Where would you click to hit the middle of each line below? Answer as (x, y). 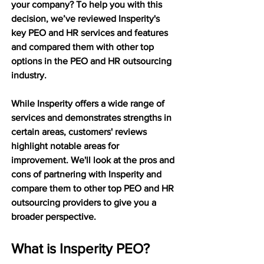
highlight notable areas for (66, 146)
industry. (29, 75)
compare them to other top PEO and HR (94, 188)
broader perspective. (54, 216)
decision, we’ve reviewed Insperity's (87, 18)
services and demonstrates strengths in (93, 117)
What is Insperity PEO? (80, 248)
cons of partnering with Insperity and (88, 174)
